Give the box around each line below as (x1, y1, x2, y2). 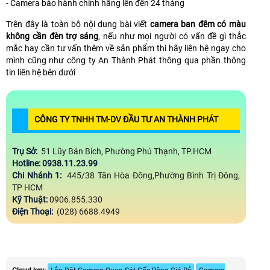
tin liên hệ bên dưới (6, 67, 75, 77)
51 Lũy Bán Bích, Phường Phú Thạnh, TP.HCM (39, 146, 213, 156)
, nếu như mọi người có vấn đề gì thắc (98, 31, 246, 41)
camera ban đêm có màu (149, 19, 246, 29)
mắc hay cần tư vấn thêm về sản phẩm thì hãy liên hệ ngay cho (6, 43, 246, 53)
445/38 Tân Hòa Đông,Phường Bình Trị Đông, (64, 170, 240, 180)
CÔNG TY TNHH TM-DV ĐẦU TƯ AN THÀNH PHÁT (34, 114, 220, 124)
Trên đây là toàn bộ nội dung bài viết (6, 19, 150, 29)
